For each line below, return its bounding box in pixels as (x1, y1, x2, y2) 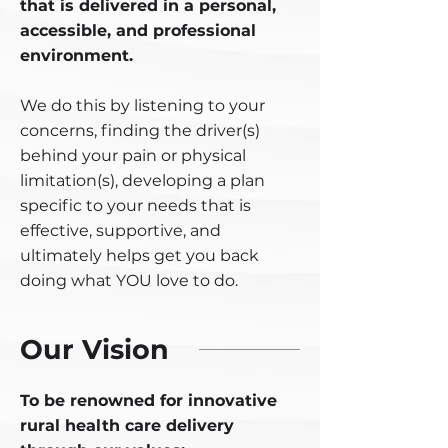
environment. (20, 46, 133, 65)
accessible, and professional (20, 21, 256, 40)
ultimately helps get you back (20, 246, 259, 265)
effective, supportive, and (20, 221, 221, 240)
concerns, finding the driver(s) (20, 121, 264, 140)
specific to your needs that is (20, 196, 251, 215)
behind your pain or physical (20, 146, 246, 165)
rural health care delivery (20, 416, 234, 435)
